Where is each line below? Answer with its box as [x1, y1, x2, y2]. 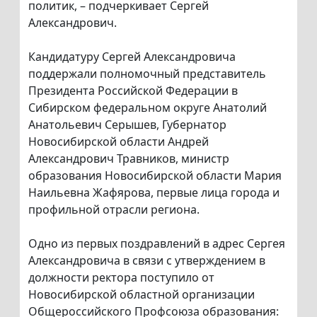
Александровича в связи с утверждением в [28, 253, 265, 269]
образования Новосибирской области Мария [28, 168, 282, 184]
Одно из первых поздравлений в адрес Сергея [28, 236, 285, 252]
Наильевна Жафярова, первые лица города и [28, 185, 279, 201]
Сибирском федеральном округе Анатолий [28, 100, 267, 116]
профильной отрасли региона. [28, 202, 200, 218]
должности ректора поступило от [28, 270, 214, 286]
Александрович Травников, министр [28, 151, 229, 167]
